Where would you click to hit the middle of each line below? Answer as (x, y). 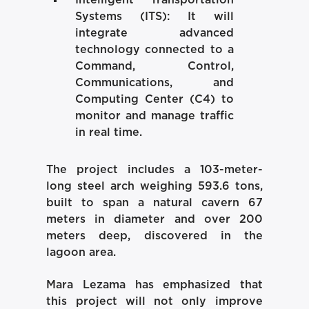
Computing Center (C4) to (154, 99)
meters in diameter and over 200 (154, 220)
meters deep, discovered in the (154, 236)
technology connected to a (154, 49)
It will (202, 16)
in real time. (109, 132)
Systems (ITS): (123, 16)
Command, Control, (154, 66)
